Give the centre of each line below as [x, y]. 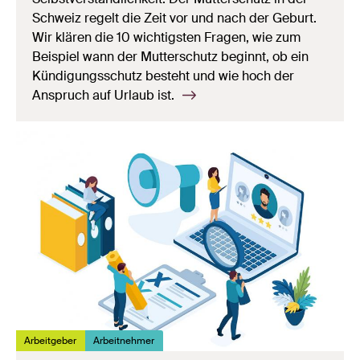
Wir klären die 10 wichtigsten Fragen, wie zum [166, 37]
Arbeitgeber [51, 340]
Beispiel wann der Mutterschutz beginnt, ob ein [170, 56]
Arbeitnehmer [124, 340]
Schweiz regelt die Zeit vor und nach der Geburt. [174, 18]
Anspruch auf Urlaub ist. [105, 95]
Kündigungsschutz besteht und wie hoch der [163, 76]
